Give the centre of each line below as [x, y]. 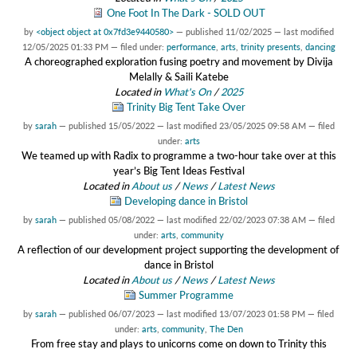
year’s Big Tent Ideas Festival [178, 171]
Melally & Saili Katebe [178, 77]
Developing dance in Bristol [186, 201]
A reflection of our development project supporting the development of [178, 250]
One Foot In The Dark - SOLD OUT [186, 12]
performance [191, 47]
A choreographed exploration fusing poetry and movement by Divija [178, 62]
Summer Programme [186, 295]
